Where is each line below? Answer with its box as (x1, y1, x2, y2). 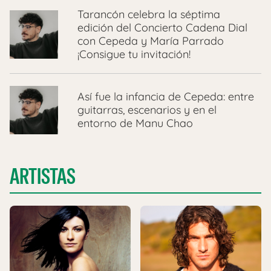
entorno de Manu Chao (77, 116, 196, 131)
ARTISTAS (10, 162, 76, 191)
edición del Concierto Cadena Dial (77, 21, 247, 35)
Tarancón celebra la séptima (77, 7, 220, 22)
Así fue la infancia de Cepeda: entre (77, 90, 254, 104)
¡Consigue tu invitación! (77, 47, 191, 62)
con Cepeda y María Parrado (77, 34, 224, 48)
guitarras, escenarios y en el (77, 103, 217, 117)
